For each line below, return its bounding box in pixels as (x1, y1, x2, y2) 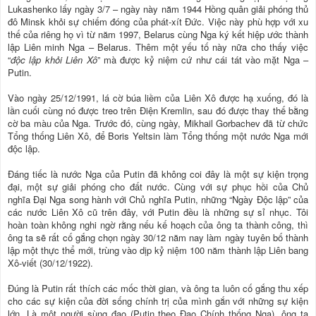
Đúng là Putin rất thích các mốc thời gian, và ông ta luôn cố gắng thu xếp (8, 281, 308, 295)
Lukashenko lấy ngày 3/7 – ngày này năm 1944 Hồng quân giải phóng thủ (8, 2, 308, 16)
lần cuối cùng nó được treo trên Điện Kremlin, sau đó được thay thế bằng (8, 104, 308, 117)
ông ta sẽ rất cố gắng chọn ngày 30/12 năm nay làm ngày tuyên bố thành (8, 231, 308, 244)
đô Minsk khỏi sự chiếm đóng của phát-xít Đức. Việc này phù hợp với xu (8, 15, 308, 28)
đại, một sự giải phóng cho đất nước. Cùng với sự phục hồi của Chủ (8, 180, 308, 193)
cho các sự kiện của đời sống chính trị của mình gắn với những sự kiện (8, 294, 308, 308)
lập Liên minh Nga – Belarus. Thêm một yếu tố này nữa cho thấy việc (8, 40, 308, 54)
